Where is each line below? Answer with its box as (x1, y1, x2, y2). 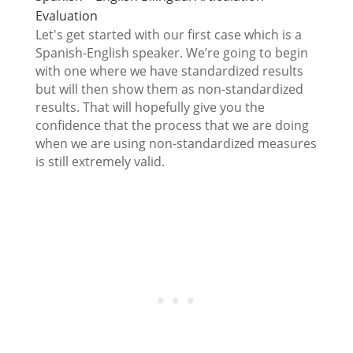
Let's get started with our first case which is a (35, 25, 302, 43)
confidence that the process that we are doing (35, 116, 309, 134)
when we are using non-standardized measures (35, 134, 317, 152)
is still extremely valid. (35, 152, 165, 170)
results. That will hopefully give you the (35, 98, 265, 116)
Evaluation (35, 6, 98, 24)
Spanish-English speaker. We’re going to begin (35, 43, 308, 61)
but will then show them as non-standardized (35, 80, 303, 98)
